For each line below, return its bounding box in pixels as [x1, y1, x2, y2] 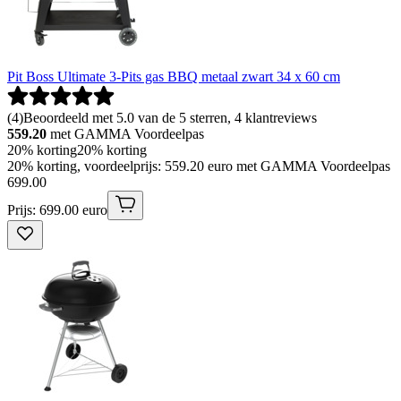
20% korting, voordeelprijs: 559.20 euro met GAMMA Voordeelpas [7, 158, 390, 175]
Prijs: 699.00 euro [7, 202, 107, 218]
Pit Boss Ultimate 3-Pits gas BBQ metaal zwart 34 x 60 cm [7, 69, 340, 85]
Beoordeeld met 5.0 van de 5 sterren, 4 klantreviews [23, 110, 317, 126]
